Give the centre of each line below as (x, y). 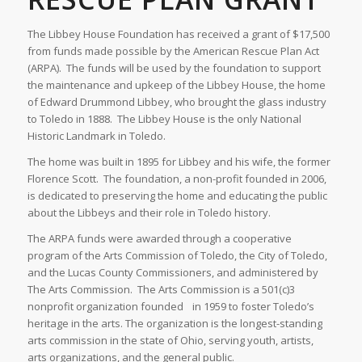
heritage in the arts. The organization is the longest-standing (175, 323)
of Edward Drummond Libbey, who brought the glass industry (177, 101)
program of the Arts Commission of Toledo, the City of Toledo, (177, 255)
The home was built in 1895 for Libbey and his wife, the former (179, 161)
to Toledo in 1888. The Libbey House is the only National (164, 118)
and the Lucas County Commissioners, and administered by (173, 272)
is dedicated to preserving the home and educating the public (177, 195)
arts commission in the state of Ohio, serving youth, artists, (170, 340)
